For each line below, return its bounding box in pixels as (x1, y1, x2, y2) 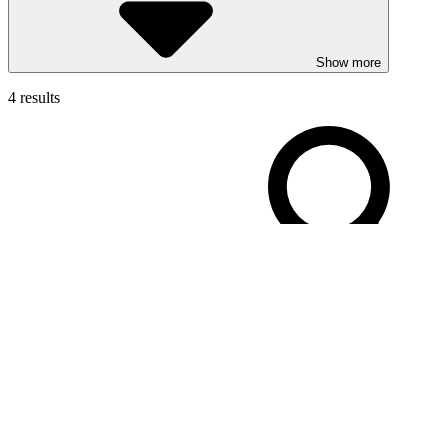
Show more (316, 54, 381, 70)
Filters (16, 284, 52, 300)
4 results (8, 88, 60, 106)
